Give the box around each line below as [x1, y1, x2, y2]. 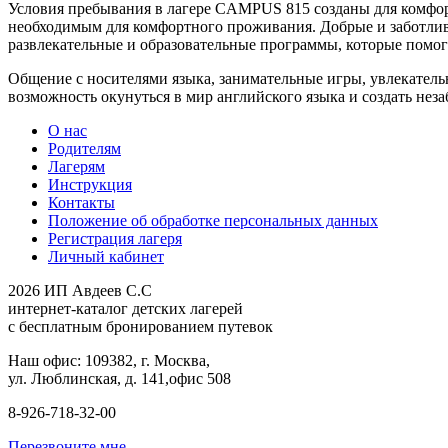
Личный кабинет [48, 247, 164, 265]
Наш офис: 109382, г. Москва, [8, 351, 210, 369]
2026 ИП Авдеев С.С [8, 281, 152, 299]
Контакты [48, 193, 115, 211]
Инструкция [48, 175, 132, 193]
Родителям [48, 139, 121, 157]
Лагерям [48, 157, 105, 175]
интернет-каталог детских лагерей [8, 299, 243, 317]
